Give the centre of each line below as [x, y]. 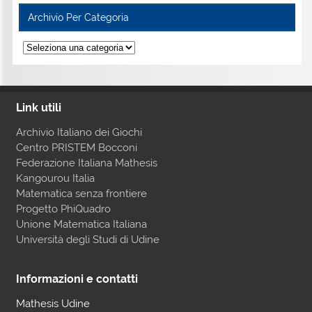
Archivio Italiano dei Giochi [79, 132]
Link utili [38, 108]
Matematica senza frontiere [81, 194]
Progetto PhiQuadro [63, 209]
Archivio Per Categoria [78, 17]
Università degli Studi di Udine [87, 240]
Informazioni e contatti [77, 279]
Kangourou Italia [55, 178]
